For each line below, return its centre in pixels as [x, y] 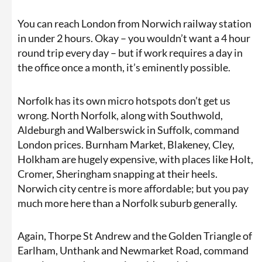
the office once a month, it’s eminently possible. [124, 68]
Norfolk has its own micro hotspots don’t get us [124, 100]
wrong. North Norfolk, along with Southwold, [120, 115]
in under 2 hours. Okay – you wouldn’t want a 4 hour [134, 38]
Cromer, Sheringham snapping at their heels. [118, 173]
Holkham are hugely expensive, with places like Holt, [135, 159]
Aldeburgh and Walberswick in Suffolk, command [128, 130]
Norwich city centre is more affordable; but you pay [133, 188]
